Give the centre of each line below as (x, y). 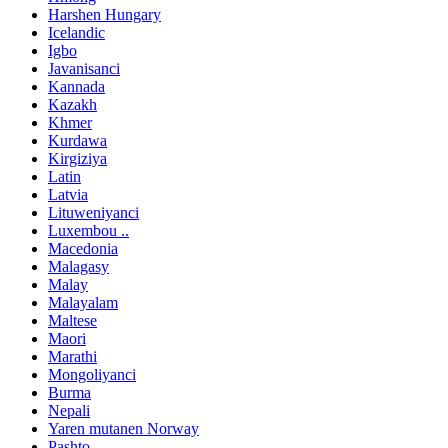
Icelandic (76, 33)
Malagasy (78, 267)
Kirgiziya (77, 159)
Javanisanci (84, 69)
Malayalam (83, 303)
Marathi (72, 357)
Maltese (72, 321)
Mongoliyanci (92, 375)
